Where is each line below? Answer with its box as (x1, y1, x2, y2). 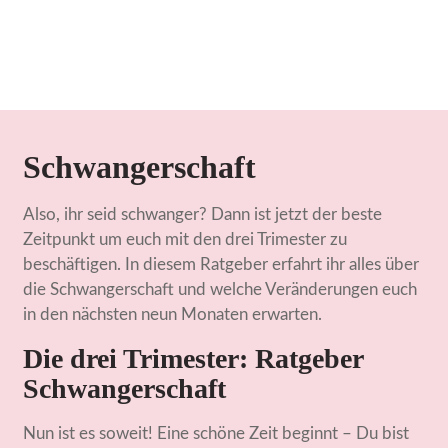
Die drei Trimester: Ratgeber (23, 343, 364, 374)
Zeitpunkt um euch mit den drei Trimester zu (23, 231, 348, 248)
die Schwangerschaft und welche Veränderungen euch (23, 281, 418, 298)
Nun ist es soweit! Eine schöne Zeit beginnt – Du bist (23, 425, 410, 442)
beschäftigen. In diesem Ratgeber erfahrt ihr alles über (23, 256, 420, 273)
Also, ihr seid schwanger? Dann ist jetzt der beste (23, 206, 383, 223)
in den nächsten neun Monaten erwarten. (23, 306, 323, 323)
